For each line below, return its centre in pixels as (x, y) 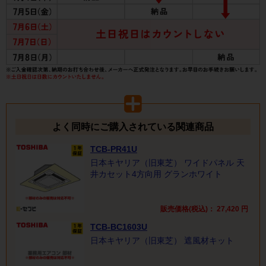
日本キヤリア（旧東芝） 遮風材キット (162, 241)
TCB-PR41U (114, 149)
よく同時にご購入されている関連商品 (133, 127)
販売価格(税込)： (189, 209)
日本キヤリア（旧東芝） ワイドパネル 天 (167, 163)
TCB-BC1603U (119, 227)
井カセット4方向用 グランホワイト (156, 174)
